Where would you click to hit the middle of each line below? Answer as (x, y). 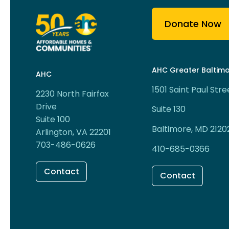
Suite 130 (169, 109)
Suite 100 (53, 119)
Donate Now (193, 24)
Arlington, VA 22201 (73, 132)
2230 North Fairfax (72, 94)
